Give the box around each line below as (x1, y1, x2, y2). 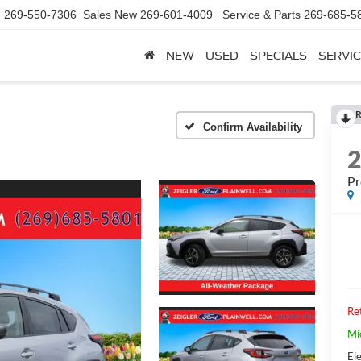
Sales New (83, 8, 137, 22)
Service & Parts (222, 8, 301, 22)
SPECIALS (250, 49, 307, 63)
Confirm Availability (203, 120, 302, 133)
